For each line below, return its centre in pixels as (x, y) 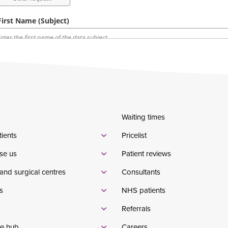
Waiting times (143, 117)
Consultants (141, 172)
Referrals (136, 209)
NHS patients (144, 190)
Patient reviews (146, 154)
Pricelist (134, 135)
